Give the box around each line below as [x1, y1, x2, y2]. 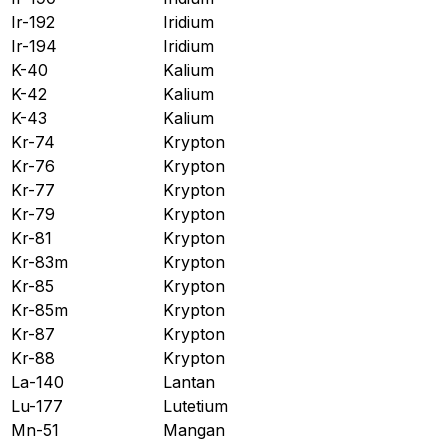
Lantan [163, 371, 215, 392]
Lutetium [163, 395, 228, 416]
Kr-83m [11, 251, 68, 272]
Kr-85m [11, 299, 68, 320]
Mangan [163, 419, 225, 440]
